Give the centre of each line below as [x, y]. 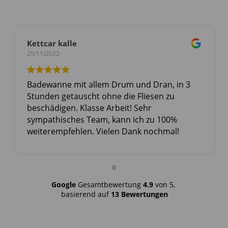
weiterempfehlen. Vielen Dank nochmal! [103, 131]
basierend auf [86, 194]
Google [64, 184]
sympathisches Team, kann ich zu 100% [102, 119]
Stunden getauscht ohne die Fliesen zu [101, 96]
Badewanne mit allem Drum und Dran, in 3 [108, 84]
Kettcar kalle [52, 43]
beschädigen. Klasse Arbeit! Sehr [89, 108]
